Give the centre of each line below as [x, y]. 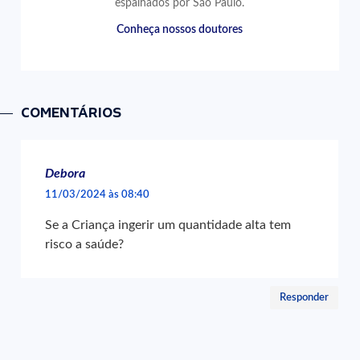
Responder [305, 297]
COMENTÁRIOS [72, 113]
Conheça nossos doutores [180, 29]
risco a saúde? [85, 244]
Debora [65, 174]
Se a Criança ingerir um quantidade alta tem [168, 225]
